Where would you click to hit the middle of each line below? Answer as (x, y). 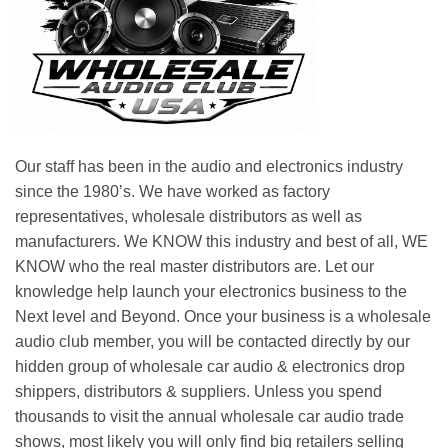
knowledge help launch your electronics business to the (211, 292)
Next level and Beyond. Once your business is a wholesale (223, 317)
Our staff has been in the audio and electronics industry (209, 167)
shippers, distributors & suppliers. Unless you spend (198, 392)
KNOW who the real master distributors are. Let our (194, 267)
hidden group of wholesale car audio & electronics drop (210, 367)
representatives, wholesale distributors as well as (188, 217)
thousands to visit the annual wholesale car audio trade (209, 417)
